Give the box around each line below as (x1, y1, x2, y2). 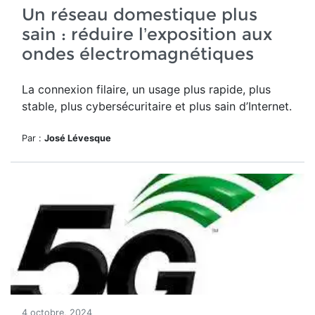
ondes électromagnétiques (22, 44, 254, 64)
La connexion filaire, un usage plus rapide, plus (22, 82, 271, 96)
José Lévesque (44, 133, 111, 143)
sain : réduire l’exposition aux (22, 24, 272, 44)
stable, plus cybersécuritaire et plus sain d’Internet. (22, 99, 292, 113)
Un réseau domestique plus (22, 4, 257, 25)
